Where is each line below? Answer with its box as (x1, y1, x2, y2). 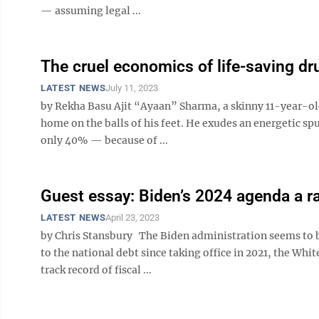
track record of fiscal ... (41, 263, 152, 276)
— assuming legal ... (41, 4, 141, 17)
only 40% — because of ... (41, 134, 168, 147)
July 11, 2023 (105, 83, 159, 93)
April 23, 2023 (105, 212, 160, 223)
